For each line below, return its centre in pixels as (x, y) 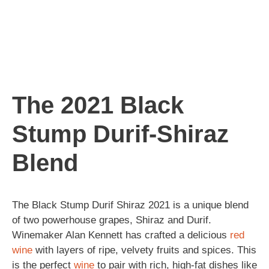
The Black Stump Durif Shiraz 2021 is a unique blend (130, 205)
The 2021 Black (98, 105)
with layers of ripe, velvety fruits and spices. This (144, 250)
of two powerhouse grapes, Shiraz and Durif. (112, 220)
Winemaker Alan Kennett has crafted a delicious (121, 235)
